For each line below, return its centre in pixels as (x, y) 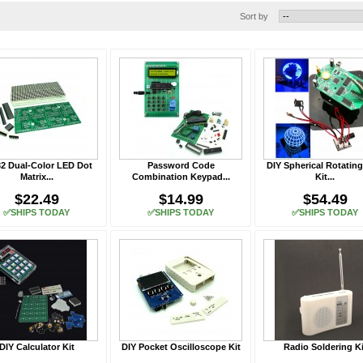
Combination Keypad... (181, 177)
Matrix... (36, 177)
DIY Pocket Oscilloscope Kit (181, 347)
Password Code (181, 165)
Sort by (254, 16)
